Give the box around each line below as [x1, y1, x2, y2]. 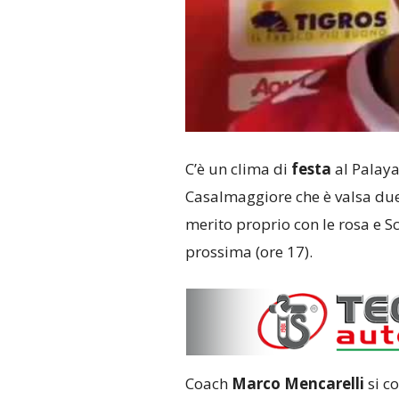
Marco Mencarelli [231, 373, 364, 395]
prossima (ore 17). [184, 241, 313, 263]
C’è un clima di [184, 159, 291, 180]
